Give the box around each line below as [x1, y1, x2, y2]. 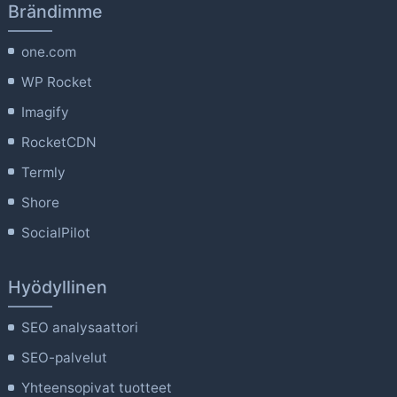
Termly [21, 163, 66, 181]
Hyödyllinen [7, 276, 107, 298]
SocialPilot [21, 223, 91, 241]
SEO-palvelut [21, 349, 108, 366]
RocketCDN [21, 133, 97, 151]
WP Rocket [21, 73, 93, 90]
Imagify [21, 103, 70, 121]
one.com [21, 43, 77, 60]
